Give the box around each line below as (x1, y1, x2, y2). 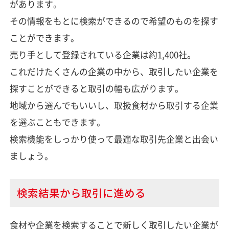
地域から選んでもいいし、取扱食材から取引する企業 (9, 99, 218, 111)
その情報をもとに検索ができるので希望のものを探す (9, 14, 218, 27)
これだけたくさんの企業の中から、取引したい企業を (9, 65, 218, 78)
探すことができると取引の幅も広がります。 (9, 82, 184, 95)
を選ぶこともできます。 (9, 116, 105, 128)
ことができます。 (9, 31, 79, 44)
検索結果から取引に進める (16, 185, 146, 200)
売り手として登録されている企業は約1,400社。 (9, 48, 196, 61)
